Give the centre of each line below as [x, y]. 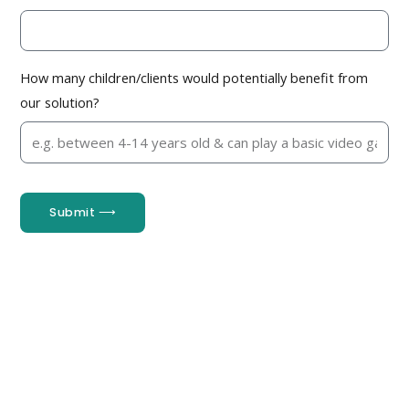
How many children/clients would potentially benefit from [194, 78]
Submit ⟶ [83, 212]
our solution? [60, 103]
